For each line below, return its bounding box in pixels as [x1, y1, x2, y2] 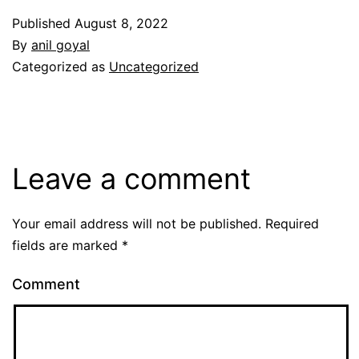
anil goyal [31, 37, 90, 54]
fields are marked [12, 237, 122, 254]
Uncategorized [109, 58, 199, 75]
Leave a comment [12, 161, 251, 197]
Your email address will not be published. [12, 216, 261, 232]
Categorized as [12, 58, 109, 75]
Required [261, 216, 319, 232]
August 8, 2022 [75, 15, 168, 32]
